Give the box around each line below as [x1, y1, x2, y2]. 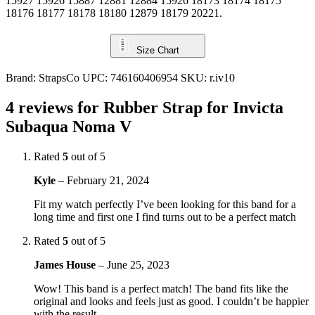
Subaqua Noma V [6, 117, 131, 136]
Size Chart [136, 44, 179, 56]
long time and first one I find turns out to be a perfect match [34, 210, 296, 223]
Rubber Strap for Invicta [103, 98, 283, 117]
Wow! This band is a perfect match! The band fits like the [34, 282, 288, 295]
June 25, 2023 [107, 258, 169, 271]
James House [34, 258, 98, 271]
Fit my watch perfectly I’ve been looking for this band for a [34, 198, 296, 210]
